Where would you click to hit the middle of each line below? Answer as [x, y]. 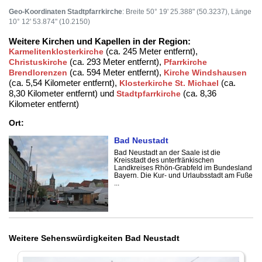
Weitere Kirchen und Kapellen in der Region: [100, 42]
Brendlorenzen [38, 73]
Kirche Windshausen [205, 73]
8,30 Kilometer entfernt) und [63, 94]
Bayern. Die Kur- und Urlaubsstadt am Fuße [183, 176]
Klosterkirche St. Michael [169, 83]
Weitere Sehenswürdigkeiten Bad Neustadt [94, 238]
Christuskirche [38, 62]
